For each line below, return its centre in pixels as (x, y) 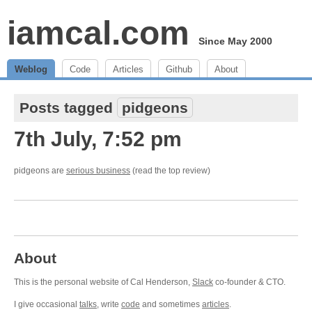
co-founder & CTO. (249, 282)
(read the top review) (170, 171)
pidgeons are (40, 171)
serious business (98, 171)
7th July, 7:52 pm (98, 139)
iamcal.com (98, 33)
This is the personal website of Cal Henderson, (103, 282)
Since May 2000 (235, 41)
